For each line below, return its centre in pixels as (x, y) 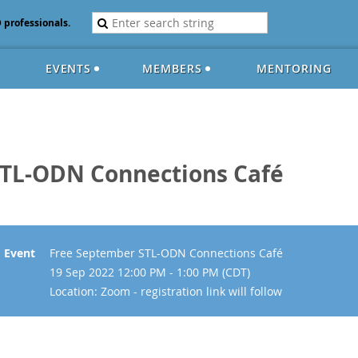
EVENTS (68, 68)
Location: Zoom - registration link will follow (166, 291)
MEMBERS (172, 68)
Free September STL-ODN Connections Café (166, 253)
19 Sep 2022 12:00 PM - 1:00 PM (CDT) (150, 272)
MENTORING (294, 68)
